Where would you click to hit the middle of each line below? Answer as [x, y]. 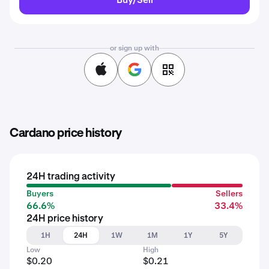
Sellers [229, 193]
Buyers [40, 193]
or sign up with [134, 48]
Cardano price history [66, 133]
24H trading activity [71, 177]
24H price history [65, 219]
